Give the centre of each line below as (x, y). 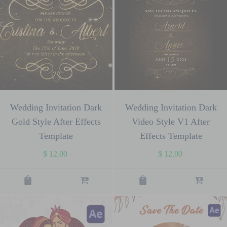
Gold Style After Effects (56, 121)
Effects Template (171, 136)
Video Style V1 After (171, 121)
